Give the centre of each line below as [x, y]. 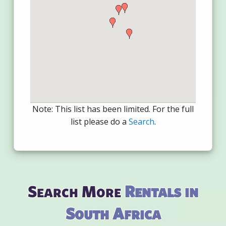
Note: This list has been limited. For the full [113, 109]
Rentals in [161, 191]
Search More [76, 191]
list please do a [99, 121]
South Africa [113, 213]
